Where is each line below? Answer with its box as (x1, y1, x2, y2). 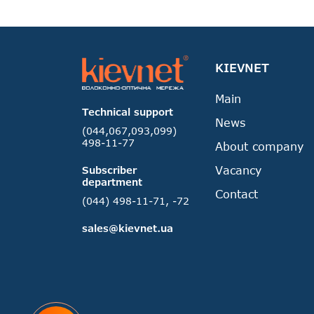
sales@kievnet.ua (82, 221, 173, 234)
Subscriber (82, 163, 137, 176)
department (82, 175, 142, 188)
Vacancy (215, 163, 261, 177)
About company (215, 139, 303, 153)
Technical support (82, 105, 173, 118)
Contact (215, 187, 258, 200)
